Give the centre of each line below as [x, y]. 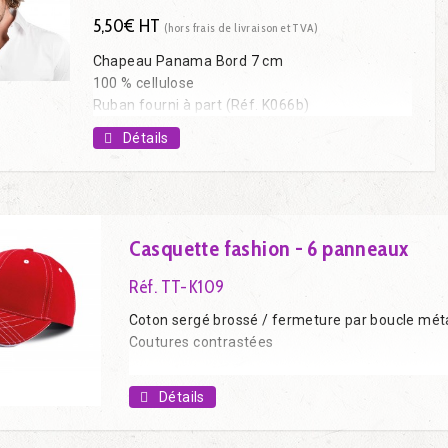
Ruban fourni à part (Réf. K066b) [201, 105]
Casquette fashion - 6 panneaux [268, 248]
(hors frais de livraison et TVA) [241, 27]
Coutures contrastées [201, 341]
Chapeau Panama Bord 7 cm [188, 61]
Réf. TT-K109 [176, 286]
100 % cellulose [143, 83]
